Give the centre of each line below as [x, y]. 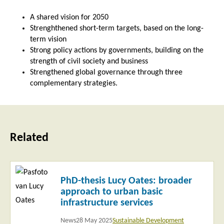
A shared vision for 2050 [69, 18]
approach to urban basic [111, 192]
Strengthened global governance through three [106, 73]
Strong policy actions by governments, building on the [117, 51]
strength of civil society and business [89, 62]
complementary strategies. [74, 84]
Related [29, 138]
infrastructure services [107, 203]
